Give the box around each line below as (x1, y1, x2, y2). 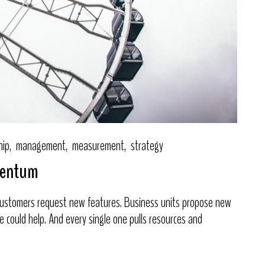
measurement (72, 136, 124, 156)
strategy (130, 136, 163, 156)
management (15, 136, 66, 156)
